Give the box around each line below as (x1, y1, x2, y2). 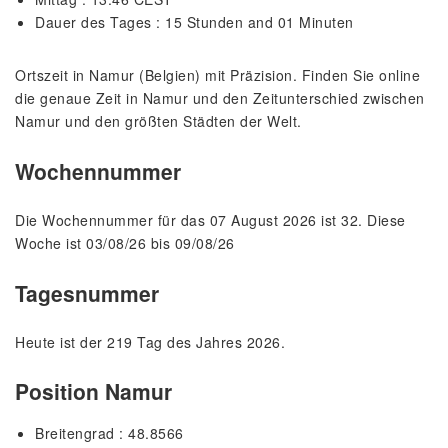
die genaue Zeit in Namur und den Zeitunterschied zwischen (15, 88, 425, 109)
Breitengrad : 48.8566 (35, 423, 184, 444)
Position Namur (15, 376, 172, 407)
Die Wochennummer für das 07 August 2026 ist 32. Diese (15, 210, 406, 231)
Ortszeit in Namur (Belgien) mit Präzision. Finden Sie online (15, 65, 420, 86)
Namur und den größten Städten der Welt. (15, 111, 302, 132)
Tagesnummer (15, 277, 159, 308)
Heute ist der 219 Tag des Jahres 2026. (15, 331, 285, 352)
